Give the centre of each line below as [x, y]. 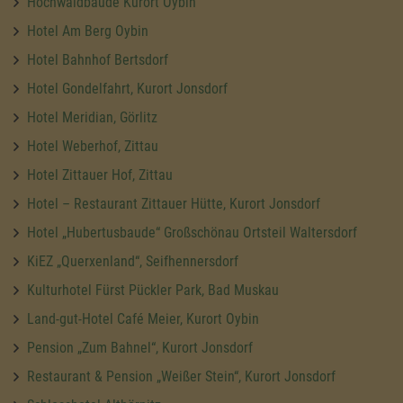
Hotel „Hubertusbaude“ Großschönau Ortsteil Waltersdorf [192, 232]
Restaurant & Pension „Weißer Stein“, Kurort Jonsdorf [181, 376]
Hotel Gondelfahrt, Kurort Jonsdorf [127, 88]
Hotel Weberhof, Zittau [93, 146]
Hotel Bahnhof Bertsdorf [98, 59]
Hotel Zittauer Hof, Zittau [100, 175]
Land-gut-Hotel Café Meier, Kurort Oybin [143, 318]
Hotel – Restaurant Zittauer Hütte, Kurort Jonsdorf [174, 203]
